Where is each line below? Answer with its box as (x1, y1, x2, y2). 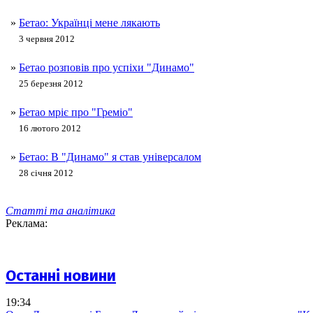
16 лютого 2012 (19, 123, 81, 134)
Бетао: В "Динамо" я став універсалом (19, 151, 201, 163)
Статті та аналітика (6, 205, 115, 217)
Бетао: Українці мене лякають (19, 17, 160, 29)
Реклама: (6, 217, 48, 230)
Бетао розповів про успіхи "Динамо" (19, 61, 194, 74)
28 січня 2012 (19, 168, 73, 179)
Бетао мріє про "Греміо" (19, 106, 133, 119)
